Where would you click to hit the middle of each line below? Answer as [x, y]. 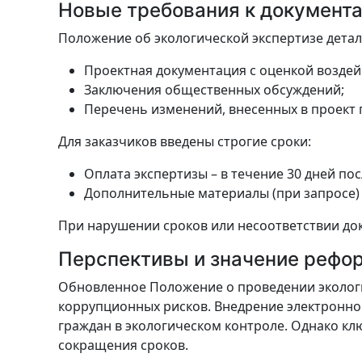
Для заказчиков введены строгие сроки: [185, 141]
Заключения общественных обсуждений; [214, 90]
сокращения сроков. [123, 345]
